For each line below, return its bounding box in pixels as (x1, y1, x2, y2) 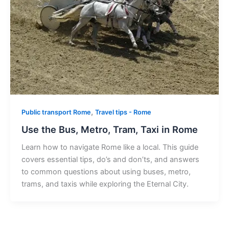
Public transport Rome (21, 108, 91, 116)
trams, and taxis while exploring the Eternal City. (21, 179, 189, 189)
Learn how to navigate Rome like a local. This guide (21, 143, 198, 152)
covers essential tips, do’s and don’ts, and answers (21, 155, 199, 165)
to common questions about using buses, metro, (21, 167, 191, 177)
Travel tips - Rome (95, 108, 151, 116)
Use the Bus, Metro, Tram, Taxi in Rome (21, 124, 198, 135)
